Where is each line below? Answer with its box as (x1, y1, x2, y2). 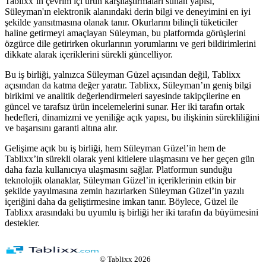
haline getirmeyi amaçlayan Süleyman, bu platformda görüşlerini (5, 27, 246, 38)
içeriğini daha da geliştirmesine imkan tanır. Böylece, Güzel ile (5, 196, 238, 207)
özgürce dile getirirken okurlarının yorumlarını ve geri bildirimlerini (5, 38, 256, 49)
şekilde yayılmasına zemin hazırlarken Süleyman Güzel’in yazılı (5, 185, 244, 196)
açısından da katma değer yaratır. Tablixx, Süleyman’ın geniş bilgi (5, 80, 251, 90)
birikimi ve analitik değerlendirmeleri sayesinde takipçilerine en (5, 90, 240, 101)
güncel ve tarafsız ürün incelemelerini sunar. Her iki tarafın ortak (5, 101, 245, 112)
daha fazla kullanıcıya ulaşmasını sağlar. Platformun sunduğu (5, 164, 232, 175)
